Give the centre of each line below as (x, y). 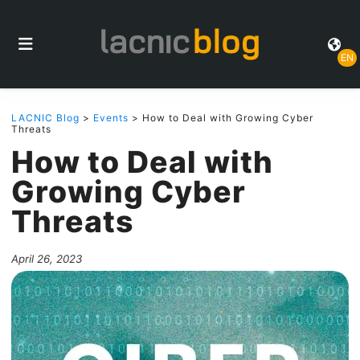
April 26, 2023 (47, 259)
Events (111, 118)
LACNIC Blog (45, 118)
